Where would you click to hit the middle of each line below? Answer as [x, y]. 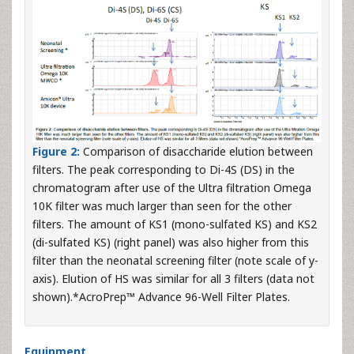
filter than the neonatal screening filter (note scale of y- [175, 261]
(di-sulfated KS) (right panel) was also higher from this [171, 243]
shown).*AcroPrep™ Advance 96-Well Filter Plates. [161, 297]
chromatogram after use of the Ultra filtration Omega [172, 188]
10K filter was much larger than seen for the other [162, 206]
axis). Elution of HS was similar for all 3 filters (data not [173, 279]
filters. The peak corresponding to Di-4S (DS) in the [164, 170]
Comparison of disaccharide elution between [198, 152]
